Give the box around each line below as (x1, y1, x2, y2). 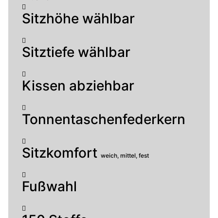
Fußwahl (22, 178, 77, 195)
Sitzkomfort (22, 144, 101, 161)
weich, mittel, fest (101, 151, 149, 159)
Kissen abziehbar (22, 77, 134, 94)
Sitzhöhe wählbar (22, 10, 135, 27)
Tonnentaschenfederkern (22, 110, 185, 127)
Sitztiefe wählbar (22, 43, 130, 60)
